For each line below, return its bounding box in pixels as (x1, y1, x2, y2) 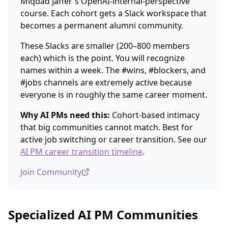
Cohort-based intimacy (110, 109, 199, 121)
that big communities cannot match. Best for (20, 122, 193, 133)
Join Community (20, 166, 81, 178)
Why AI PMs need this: (20, 109, 110, 121)
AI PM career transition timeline (20, 146, 142, 157)
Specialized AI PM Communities (8, 206, 198, 223)
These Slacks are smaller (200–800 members (20, 40, 190, 51)
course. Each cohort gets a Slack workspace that (20, 8, 207, 19)
